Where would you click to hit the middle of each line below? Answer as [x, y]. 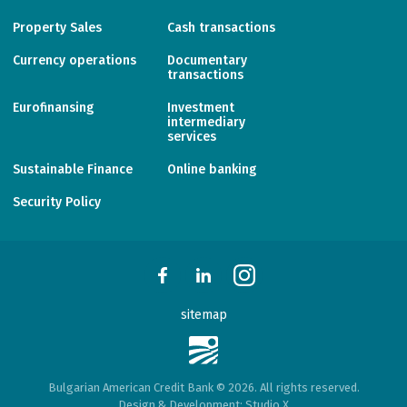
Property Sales [57, 28]
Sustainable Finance [73, 169]
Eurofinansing [53, 108]
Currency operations [74, 60]
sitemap [203, 315]
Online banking [212, 169]
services [192, 137]
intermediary [206, 122]
